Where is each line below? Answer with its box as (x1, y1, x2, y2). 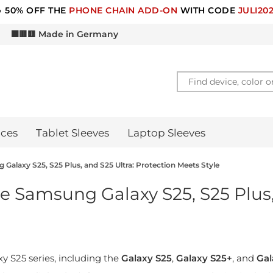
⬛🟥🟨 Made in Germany (10, 29, 118, 40)
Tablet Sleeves (36, 127, 109, 139)
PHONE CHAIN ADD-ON (69, 5, 178, 16)
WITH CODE (177, 5, 238, 16)
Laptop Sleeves (127, 127, 205, 139)
